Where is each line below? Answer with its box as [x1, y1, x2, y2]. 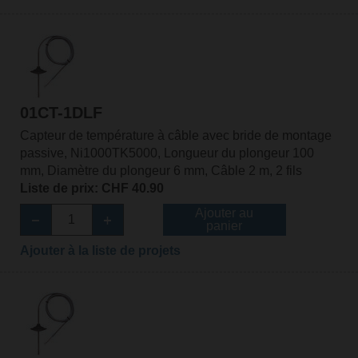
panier [206, 218, 243, 233]
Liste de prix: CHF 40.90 [19, 181, 164, 195]
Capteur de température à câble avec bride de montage [19, 128, 332, 142]
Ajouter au [195, 205, 254, 220]
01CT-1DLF [19, 103, 102, 121]
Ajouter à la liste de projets [19, 243, 181, 257]
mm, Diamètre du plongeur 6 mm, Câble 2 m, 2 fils [19, 163, 302, 177]
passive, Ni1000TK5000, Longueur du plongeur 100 [19, 145, 314, 160]
